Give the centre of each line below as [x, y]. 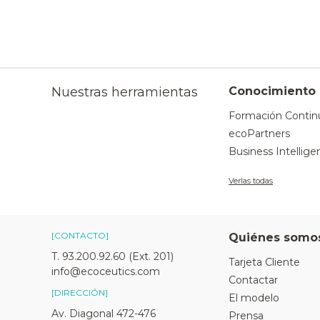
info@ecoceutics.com [106, 272]
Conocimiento [272, 91]
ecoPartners [259, 134]
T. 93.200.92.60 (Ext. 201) [112, 257]
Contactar [253, 280]
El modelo [254, 298]
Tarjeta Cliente [264, 262]
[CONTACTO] [80, 236]
